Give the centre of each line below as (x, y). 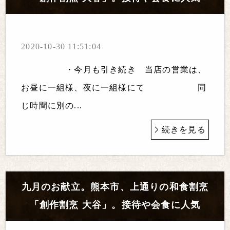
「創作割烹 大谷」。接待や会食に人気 (115, 205)
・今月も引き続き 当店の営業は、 (114, 69)
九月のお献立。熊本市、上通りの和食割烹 (115, 187)
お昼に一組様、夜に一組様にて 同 (114, 87)
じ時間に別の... (52, 105)
